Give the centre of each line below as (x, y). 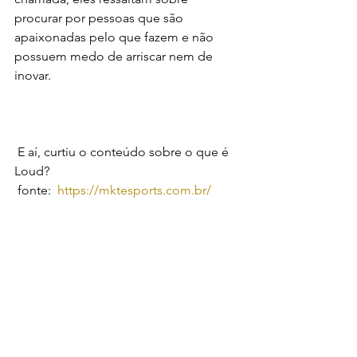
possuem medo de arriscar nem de (115, 56)
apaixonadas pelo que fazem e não (116, 37)
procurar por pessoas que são (100, 18)
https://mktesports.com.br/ (134, 190)
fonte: (37, 190)
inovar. (33, 75)
